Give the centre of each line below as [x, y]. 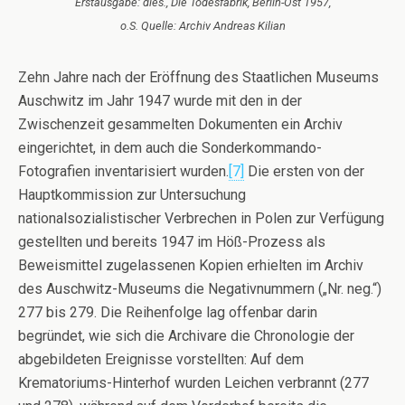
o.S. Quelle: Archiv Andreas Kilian [202, 25]
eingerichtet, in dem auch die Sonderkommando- [170, 147]
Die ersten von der [304, 171]
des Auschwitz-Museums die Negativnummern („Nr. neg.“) [200, 288]
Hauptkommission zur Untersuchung [132, 194]
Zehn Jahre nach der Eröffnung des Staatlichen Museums [198, 77]
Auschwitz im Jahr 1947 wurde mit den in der [160, 100]
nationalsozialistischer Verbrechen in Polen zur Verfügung [201, 218]
